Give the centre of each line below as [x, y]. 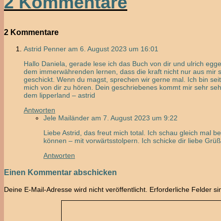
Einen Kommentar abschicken [60, 172]
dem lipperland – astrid [59, 95]
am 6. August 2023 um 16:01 [113, 49]
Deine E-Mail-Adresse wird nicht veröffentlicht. [76, 190]
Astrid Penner [45, 49]
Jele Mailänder [66, 118]
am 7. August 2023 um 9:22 [134, 118]
